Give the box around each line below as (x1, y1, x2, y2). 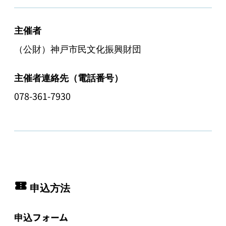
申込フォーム (14, 210, 68, 223)
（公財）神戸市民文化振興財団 (14, 41, 141, 55)
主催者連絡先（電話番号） (14, 70, 123, 84)
